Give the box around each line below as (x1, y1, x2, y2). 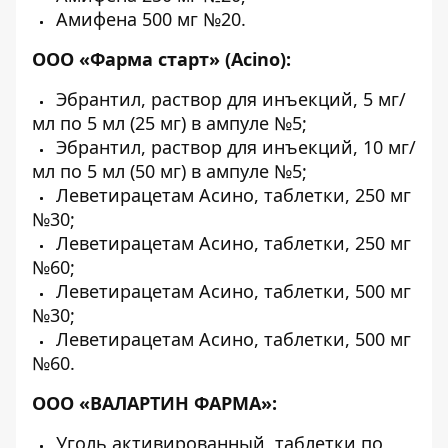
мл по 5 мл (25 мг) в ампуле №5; (32, 111, 307, 135)
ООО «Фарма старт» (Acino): (32, 47, 291, 71)
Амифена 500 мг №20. (51, 7, 246, 31)
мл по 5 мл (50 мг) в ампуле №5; (32, 159, 307, 183)
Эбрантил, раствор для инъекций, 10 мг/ (51, 135, 416, 159)
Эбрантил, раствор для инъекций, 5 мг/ (51, 87, 406, 111)
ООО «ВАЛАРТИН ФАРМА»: (32, 391, 277, 415)
